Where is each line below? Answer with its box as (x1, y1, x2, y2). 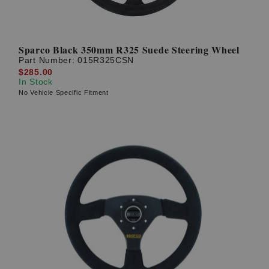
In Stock (19, 76, 53, 86)
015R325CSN (77, 55, 134, 65)
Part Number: (19, 55, 78, 65)
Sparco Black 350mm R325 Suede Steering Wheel (19, 43, 240, 57)
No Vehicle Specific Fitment (19, 88, 109, 96)
